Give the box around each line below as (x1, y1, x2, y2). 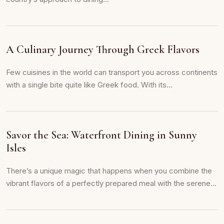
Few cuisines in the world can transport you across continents (6, 67, 217, 77)
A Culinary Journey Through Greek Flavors (6, 43, 199, 56)
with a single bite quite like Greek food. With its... (6, 80, 172, 89)
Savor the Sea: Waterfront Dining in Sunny (6, 128, 197, 141)
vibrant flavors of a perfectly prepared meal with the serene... (6, 178, 216, 188)
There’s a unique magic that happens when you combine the (6, 166, 212, 175)
